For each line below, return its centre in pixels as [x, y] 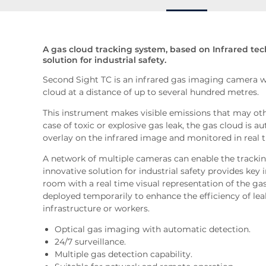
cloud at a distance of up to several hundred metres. [151, 92]
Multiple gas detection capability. [123, 254]
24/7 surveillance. [90, 241]
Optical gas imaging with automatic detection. [153, 229]
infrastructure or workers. [96, 208]
